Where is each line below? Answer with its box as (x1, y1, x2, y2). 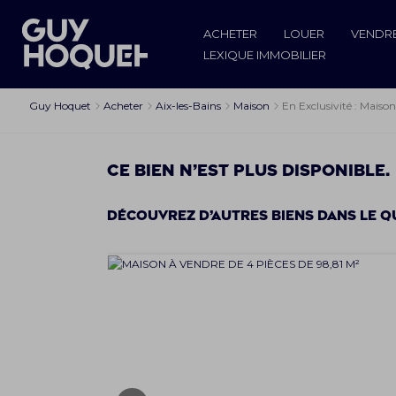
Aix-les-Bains (156, 99, 221, 112)
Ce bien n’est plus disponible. (106, 164, 390, 178)
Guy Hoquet (29, 99, 91, 112)
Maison (233, 99, 270, 112)
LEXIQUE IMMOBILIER (202, 48, 326, 62)
